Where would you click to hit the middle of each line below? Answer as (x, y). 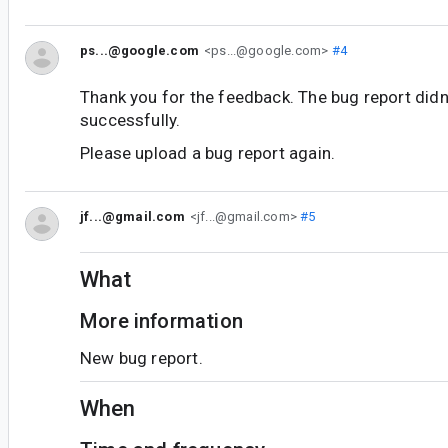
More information (161, 321)
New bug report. (141, 358)
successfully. (130, 120)
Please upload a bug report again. (208, 153)
